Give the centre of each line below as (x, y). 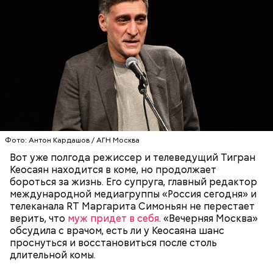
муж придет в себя (113, 218)
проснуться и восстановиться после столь (113, 243)
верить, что (39, 218)
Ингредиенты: (45, 53)
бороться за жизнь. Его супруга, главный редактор (133, 182)
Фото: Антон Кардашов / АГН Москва (72, 140)
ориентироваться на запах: (76, 85)
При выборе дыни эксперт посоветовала (109, 73)
